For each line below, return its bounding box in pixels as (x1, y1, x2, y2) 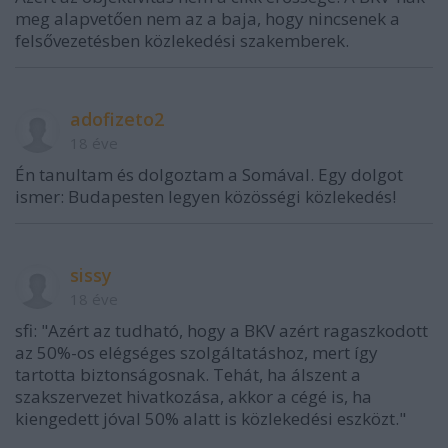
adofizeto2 (70, 107, 164, 131)
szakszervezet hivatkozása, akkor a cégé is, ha (15, 385, 372, 408)
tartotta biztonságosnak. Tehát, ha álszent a (15, 363, 361, 386)
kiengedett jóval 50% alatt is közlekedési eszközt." (15, 407, 406, 430)
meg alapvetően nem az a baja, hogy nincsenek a (15, 7, 400, 30)
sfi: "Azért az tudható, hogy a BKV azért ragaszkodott (15, 319, 428, 342)
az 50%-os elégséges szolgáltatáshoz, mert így (15, 341, 378, 364)
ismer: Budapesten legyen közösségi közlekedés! (15, 185, 396, 208)
